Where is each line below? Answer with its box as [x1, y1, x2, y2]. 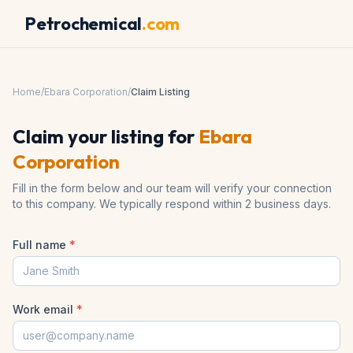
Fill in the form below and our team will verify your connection [13, 181, 332, 195]
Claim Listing [131, 86, 190, 98]
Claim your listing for [13, 124, 195, 148]
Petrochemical [25, 12, 143, 35]
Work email [13, 303, 76, 316]
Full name [13, 238, 69, 251]
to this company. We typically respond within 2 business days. [13, 197, 331, 210]
